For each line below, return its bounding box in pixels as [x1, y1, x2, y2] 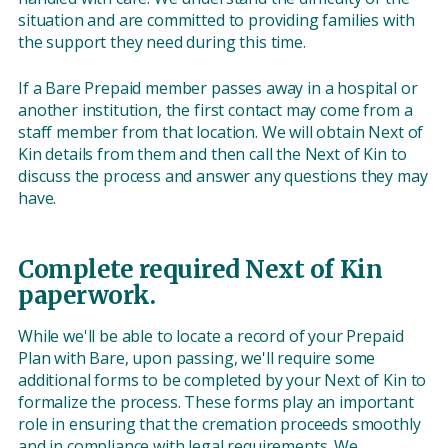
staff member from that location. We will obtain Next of [18, 121, 424, 144]
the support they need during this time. [18, 31, 310, 54]
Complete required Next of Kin [18, 254, 383, 286]
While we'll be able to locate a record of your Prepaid [18, 325, 404, 348]
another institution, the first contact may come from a [18, 99, 413, 122]
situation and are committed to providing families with [18, 9, 415, 32]
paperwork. [18, 280, 156, 312]
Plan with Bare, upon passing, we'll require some [18, 347, 376, 370]
